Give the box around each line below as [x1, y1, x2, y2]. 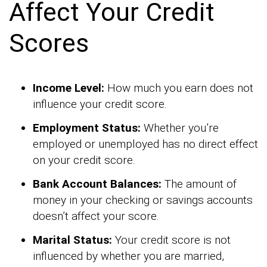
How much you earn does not [104, 80, 253, 95]
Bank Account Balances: [33, 176, 162, 191]
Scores [9, 28, 89, 58]
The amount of [162, 176, 237, 191]
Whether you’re [141, 120, 219, 135]
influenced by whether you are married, [33, 249, 224, 263]
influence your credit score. [33, 97, 167, 111]
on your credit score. [33, 153, 135, 167]
